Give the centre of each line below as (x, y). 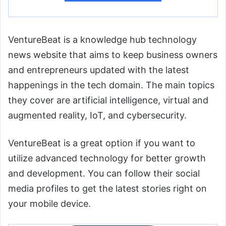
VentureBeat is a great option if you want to (102, 143)
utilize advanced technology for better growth (107, 158)
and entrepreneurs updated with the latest (99, 70)
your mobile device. (49, 204)
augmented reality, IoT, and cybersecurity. (97, 116)
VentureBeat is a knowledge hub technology (102, 40)
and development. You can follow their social (104, 174)
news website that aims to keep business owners (113, 55)
